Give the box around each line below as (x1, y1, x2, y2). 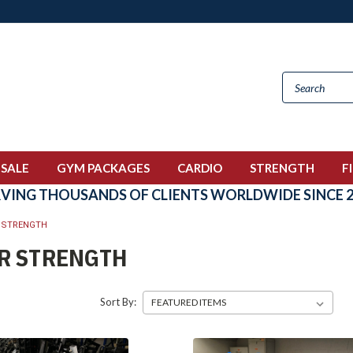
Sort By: (100, 295, 137, 308)
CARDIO (177, 161, 222, 175)
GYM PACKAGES (57, 161, 150, 175)
